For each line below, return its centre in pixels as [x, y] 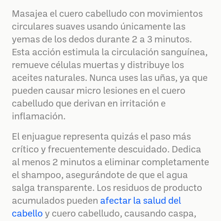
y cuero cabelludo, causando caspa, [120, 214]
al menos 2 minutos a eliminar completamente [110, 163]
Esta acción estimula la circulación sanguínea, [110, 53]
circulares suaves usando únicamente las [99, 27]
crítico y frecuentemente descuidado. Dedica [107, 150]
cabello [27, 214]
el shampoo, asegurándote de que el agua [100, 176]
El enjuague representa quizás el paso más [101, 137]
